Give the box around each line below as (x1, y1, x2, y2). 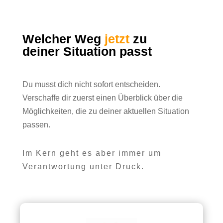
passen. (22, 120, 50, 129)
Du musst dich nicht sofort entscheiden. (22, 80, 160, 89)
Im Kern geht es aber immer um (22, 149, 161, 158)
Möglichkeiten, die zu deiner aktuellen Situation (22, 107, 189, 116)
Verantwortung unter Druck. (22, 162, 144, 171)
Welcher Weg (22, 32, 101, 46)
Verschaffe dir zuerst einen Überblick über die (22, 94, 183, 103)
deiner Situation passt (22, 44, 155, 59)
